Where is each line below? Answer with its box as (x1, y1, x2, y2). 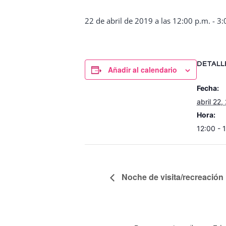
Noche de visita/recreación (120, 171, 223, 183)
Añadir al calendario (108, 65, 177, 75)
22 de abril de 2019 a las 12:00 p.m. (85, 16, 210, 26)
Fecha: (197, 84, 219, 92)
